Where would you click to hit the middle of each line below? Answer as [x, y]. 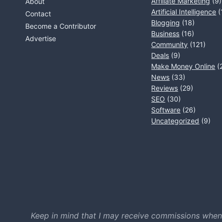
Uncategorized [175, 121]
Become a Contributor [61, 26]
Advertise [41, 38]
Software [166, 110]
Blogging [166, 23]
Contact [38, 14]
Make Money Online [183, 66]
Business [166, 33]
